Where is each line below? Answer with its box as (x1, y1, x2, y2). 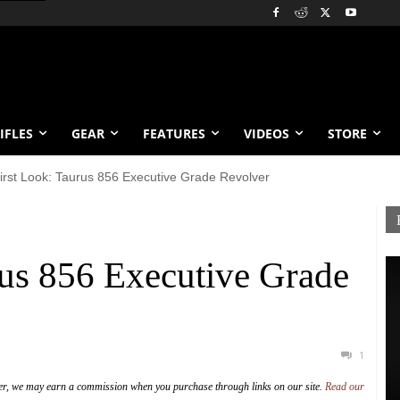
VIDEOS (244, 124, 289, 142)
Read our (325, 379, 364, 393)
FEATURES (143, 124, 205, 142)
